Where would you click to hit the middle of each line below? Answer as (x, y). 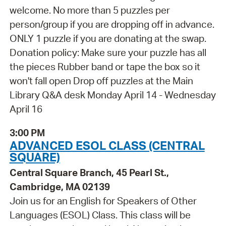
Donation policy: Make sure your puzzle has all (108, 53)
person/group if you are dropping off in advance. (112, 24)
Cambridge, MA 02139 (60, 186)
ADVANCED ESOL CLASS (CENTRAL (107, 145)
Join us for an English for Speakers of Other (103, 201)
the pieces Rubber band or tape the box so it (105, 67)
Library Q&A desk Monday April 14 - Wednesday (112, 95)
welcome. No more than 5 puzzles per (90, 10)
